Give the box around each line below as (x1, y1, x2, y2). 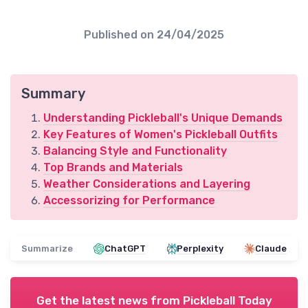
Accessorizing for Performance (43, 194, 215, 208)
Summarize (21, 243, 73, 254)
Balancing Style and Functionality (43, 144, 227, 158)
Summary (21, 85, 85, 102)
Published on (84, 28, 157, 42)
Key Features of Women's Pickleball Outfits (43, 128, 278, 142)
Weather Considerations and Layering (43, 177, 250, 191)
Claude (254, 243, 287, 254)
